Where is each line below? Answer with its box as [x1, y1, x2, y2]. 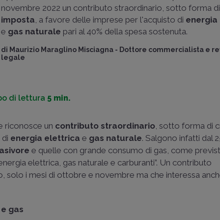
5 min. [47, 93, 71, 103]
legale [1, 54, 26, 61]
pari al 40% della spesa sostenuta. [61, 27, 188, 36]
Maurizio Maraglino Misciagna [9, 46, 114, 54]
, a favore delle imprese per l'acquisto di [35, 15, 186, 25]
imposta [1, 15, 35, 25]
